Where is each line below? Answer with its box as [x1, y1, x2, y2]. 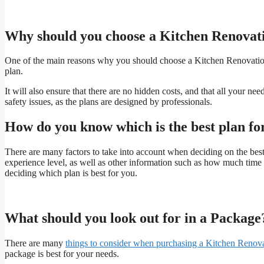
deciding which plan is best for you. [5, 168, 137, 179]
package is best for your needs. [5, 249, 119, 259]
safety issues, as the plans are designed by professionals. [5, 97, 212, 107]
